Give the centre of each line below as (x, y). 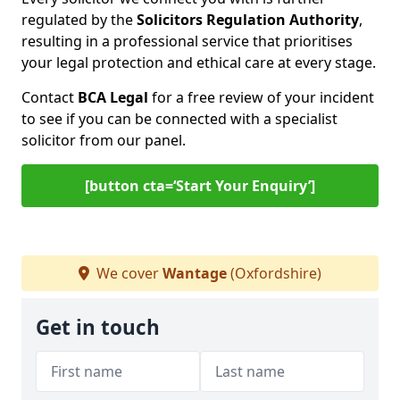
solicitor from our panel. (104, 140)
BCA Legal (113, 97)
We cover (128, 273)
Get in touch (98, 327)
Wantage (195, 273)
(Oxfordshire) (274, 273)
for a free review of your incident (261, 97)
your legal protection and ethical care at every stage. (199, 62)
